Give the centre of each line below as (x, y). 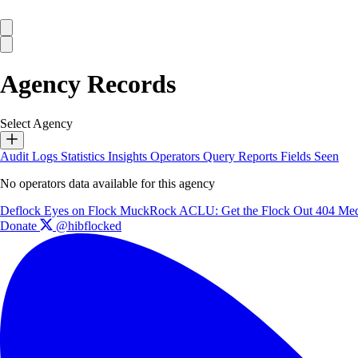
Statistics (84, 156)
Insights (129, 156)
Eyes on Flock (82, 210)
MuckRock (149, 210)
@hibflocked (87, 225)
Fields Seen (310, 156)
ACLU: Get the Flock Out (247, 210)
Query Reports (242, 156)
